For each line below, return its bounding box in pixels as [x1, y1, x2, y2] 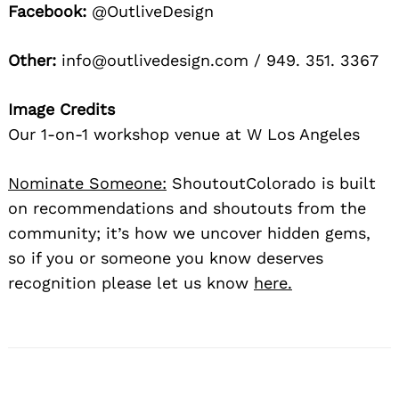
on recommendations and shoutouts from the [8, 198, 366, 217]
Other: [8, 50, 56, 69]
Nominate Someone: [8, 173, 167, 192]
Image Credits [8, 99, 115, 118]
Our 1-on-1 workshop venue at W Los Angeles [8, 124, 360, 143]
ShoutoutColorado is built [167, 173, 376, 192]
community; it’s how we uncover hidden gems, [8, 223, 370, 242]
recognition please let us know [8, 273, 254, 292]
